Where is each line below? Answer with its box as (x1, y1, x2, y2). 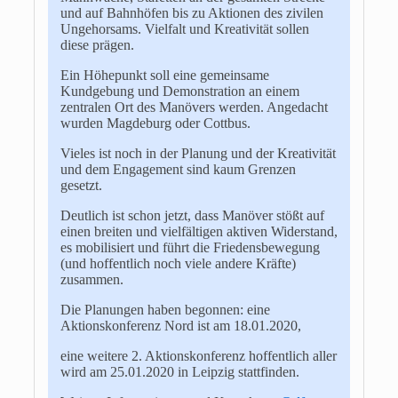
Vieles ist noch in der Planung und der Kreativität (60, 145, 336, 161)
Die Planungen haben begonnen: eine (60, 301, 270, 317)
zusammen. (60, 271, 123, 287)
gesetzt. (60, 177, 102, 193)
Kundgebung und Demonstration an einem (60, 83, 299, 99)
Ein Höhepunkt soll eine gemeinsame (60, 67, 269, 83)
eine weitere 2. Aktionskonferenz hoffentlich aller (60, 347, 337, 363)
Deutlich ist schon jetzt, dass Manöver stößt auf (60, 207, 324, 223)
